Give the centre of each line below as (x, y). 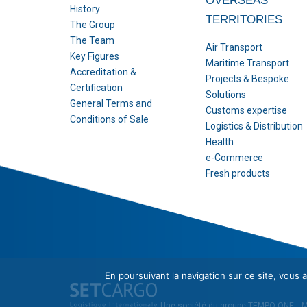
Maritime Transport (248, 63)
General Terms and (111, 103)
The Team (92, 40)
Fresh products (238, 173)
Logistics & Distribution (255, 126)
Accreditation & (103, 72)
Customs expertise (247, 110)
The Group (93, 25)
